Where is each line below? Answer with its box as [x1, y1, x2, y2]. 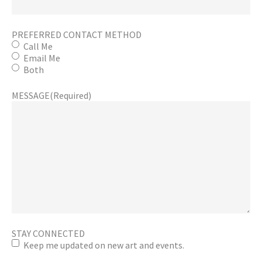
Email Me [23, 51, 60, 64]
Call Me [23, 40, 53, 52]
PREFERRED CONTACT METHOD [12, 28, 142, 40]
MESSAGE [12, 89, 50, 101]
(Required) [50, 89, 91, 101]
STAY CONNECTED [12, 227, 85, 239]
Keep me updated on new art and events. [23, 239, 184, 251]
